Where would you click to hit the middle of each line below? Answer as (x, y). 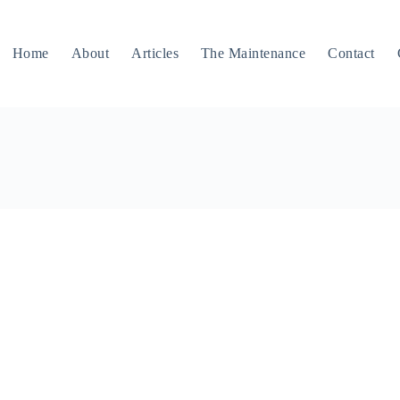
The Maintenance (254, 53)
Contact (351, 53)
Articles (155, 53)
